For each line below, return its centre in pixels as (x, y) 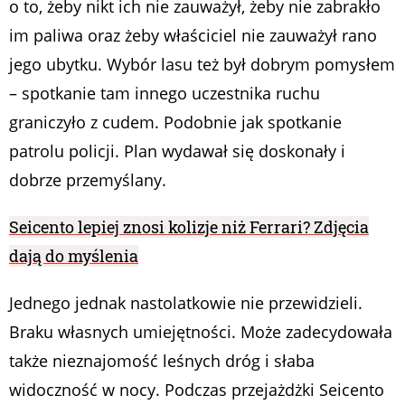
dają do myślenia (74, 256)
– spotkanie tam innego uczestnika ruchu (165, 94)
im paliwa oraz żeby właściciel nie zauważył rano (193, 36)
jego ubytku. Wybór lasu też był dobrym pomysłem (202, 65)
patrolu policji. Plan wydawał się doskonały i (177, 151)
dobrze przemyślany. (88, 180)
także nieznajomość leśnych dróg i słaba (162, 361)
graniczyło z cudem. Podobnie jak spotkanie (175, 122)
